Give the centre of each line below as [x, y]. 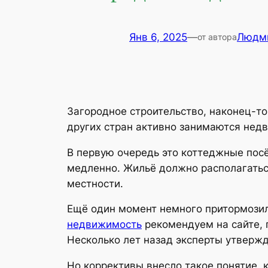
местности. [95, 183]
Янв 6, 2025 [158, 37]
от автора [217, 37]
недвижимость [104, 225]
